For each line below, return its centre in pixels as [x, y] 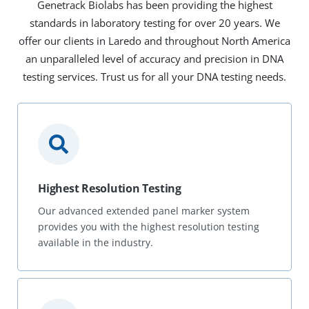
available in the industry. [96, 242]
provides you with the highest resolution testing [149, 226]
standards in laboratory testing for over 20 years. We [154, 22]
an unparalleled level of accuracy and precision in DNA [154, 58]
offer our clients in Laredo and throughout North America [154, 40]
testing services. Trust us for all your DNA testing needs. [154, 76]
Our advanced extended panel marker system [144, 210]
